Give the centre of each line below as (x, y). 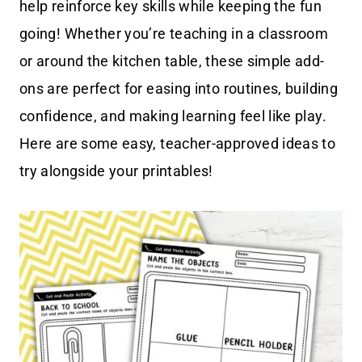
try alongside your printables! (116, 170)
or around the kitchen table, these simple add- (172, 61)
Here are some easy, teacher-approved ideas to (178, 143)
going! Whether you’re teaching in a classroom (174, 33)
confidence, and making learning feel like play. (173, 116)
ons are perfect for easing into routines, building (179, 88)
